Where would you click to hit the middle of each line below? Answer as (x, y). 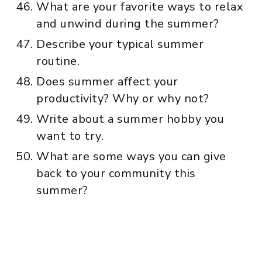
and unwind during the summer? (128, 23)
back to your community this (116, 173)
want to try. (70, 136)
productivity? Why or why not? (123, 98)
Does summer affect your (107, 81)
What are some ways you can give (131, 156)
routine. (58, 61)
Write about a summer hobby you (130, 119)
